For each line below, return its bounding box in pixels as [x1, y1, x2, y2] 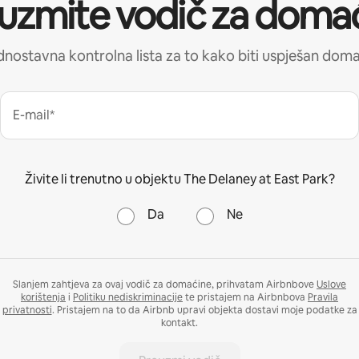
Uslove [317, 277, 346, 291]
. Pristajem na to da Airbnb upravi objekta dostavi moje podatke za [51, 303, 357, 317]
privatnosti [2, 303, 52, 317]
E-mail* [13, 106, 54, 123]
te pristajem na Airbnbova [183, 290, 308, 304]
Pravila [308, 290, 338, 304]
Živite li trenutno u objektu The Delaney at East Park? [24, 170, 335, 188]
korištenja [21, 290, 66, 304]
